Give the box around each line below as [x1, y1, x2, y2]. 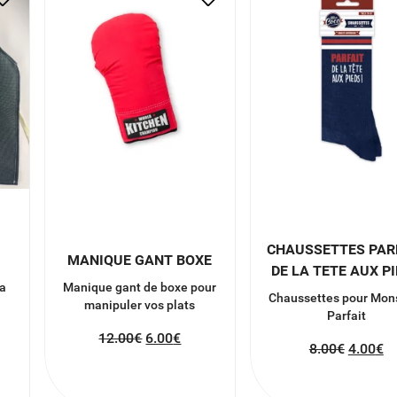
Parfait [326, 307, 366, 323]
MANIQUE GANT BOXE [67, 251, 213, 269]
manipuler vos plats [84, 297, 196, 312]
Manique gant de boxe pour [63, 279, 217, 294]
